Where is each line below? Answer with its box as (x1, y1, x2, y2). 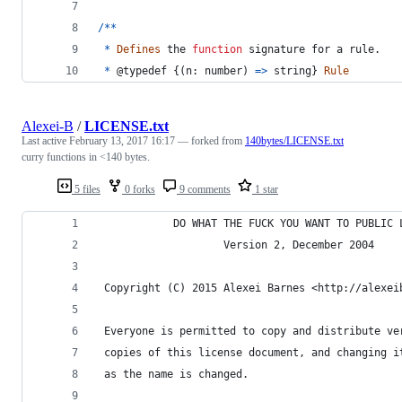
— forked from (178, 134, 245, 147)
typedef (123, 64, 167, 77)
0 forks (122, 182, 155, 196)
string (274, 64, 311, 77)
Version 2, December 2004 (98, 238, 374, 251)
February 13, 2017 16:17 (69, 134, 175, 147)
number (205, 64, 242, 77)
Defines (117, 42, 161, 56)
